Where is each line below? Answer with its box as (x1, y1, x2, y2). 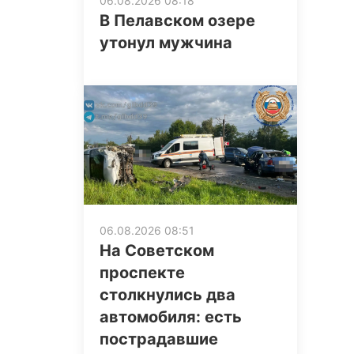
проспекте (100, 263, 185, 283)
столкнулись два (100, 285, 235, 305)
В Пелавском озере (100, 11, 255, 31)
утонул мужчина (100, 33, 232, 53)
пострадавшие (100, 330, 218, 349)
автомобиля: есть (100, 307, 242, 327)
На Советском (100, 241, 214, 261)
